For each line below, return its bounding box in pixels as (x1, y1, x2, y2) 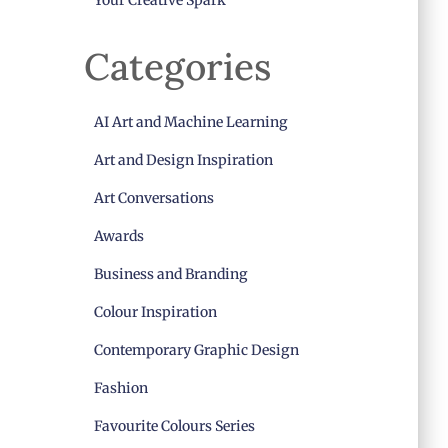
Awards (93, 227, 144, 245)
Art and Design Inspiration (93, 151, 273, 169)
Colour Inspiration (93, 303, 217, 321)
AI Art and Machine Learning (93, 113, 288, 131)
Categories (83, 43, 271, 90)
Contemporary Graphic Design (93, 341, 299, 359)
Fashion (93, 379, 148, 397)
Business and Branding (93, 265, 248, 283)
